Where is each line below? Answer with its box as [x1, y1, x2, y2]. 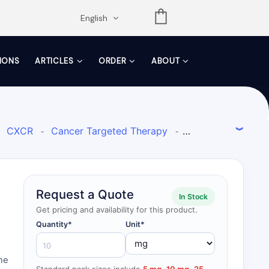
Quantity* [36, 220, 72, 229]
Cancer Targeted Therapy [51, 125, 168, 137]
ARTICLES [35, 56, 74, 66]
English [80, 13, 110, 23]
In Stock [179, 192, 208, 201]
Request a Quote [36, 187, 134, 202]
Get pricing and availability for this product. [36, 205, 198, 214]
